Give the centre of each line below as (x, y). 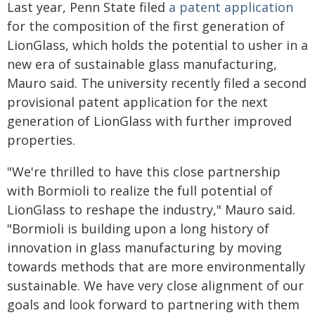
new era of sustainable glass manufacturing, (142, 64)
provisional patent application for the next (137, 102)
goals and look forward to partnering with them (153, 304)
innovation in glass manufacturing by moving (144, 247)
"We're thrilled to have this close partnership (144, 172)
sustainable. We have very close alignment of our (155, 285)
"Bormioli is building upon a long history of (138, 229)
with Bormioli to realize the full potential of (140, 191)
